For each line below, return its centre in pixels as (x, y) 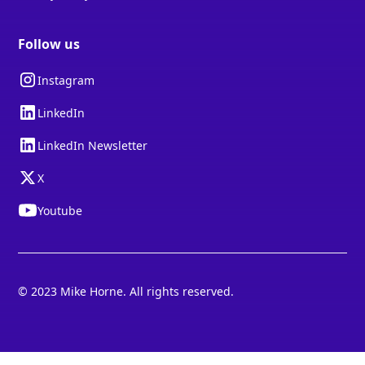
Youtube (60, 210)
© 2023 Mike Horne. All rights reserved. (126, 292)
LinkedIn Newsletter (93, 145)
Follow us (49, 44)
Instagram (66, 80)
